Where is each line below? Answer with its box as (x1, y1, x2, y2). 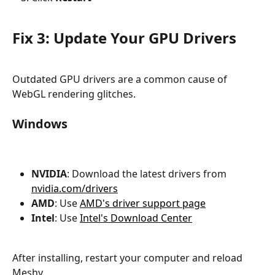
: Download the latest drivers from (67, 166, 229, 180)
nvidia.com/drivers (31, 181, 118, 195)
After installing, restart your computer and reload (12, 250, 245, 265)
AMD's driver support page (80, 196, 206, 210)
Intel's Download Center (80, 211, 192, 225)
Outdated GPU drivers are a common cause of (12, 72, 230, 86)
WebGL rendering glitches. (12, 87, 136, 101)
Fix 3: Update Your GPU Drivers (12, 28, 236, 48)
